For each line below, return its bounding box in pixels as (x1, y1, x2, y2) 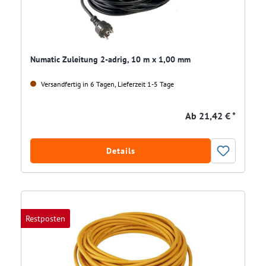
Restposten (26, 213, 65, 224)
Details (106, 145, 135, 157)
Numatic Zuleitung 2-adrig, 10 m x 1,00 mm (30, 54, 191, 65)
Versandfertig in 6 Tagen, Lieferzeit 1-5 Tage (39, 80, 174, 89)
